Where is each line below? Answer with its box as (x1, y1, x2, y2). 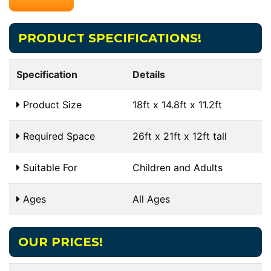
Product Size (20, 98, 82, 111)
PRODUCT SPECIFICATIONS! (18, 30, 201, 45)
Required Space (20, 129, 95, 142)
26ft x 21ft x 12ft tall (132, 129, 227, 142)
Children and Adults (132, 161, 223, 174)
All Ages (132, 192, 170, 205)
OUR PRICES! (18, 234, 103, 249)
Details (132, 68, 165, 80)
